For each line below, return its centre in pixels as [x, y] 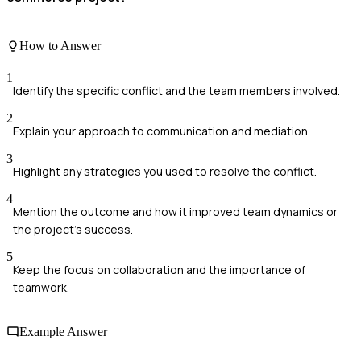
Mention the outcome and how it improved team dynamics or [175, 211]
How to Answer [60, 46]
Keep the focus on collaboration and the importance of [159, 269]
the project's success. [73, 229]
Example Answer [63, 331]
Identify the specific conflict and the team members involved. [176, 90]
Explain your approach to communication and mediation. [162, 131]
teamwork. [41, 287]
